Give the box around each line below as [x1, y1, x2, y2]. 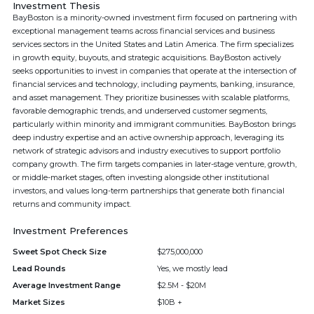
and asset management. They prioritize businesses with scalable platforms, [13, 93, 289, 102]
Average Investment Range [13, 280, 121, 290]
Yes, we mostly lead [157, 264, 228, 273]
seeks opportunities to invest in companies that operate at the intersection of [13, 66, 296, 76]
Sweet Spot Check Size [13, 247, 107, 257]
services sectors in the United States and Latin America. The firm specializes [13, 39, 294, 49]
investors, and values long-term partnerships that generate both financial [13, 186, 285, 196]
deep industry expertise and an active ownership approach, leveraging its [13, 132, 284, 142]
